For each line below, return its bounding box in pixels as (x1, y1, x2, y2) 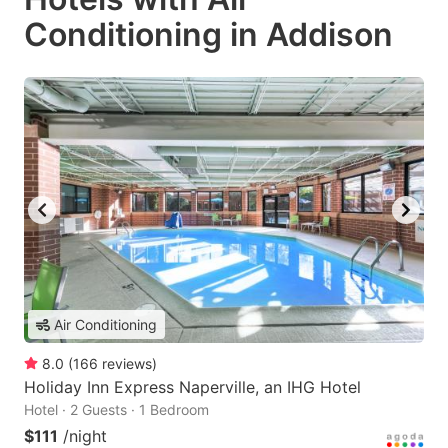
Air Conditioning (54, 316, 157, 334)
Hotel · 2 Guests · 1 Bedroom (24, 401, 209, 419)
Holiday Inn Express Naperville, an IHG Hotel (24, 377, 361, 398)
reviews (102, 355, 152, 373)
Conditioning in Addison (24, 14, 393, 54)
